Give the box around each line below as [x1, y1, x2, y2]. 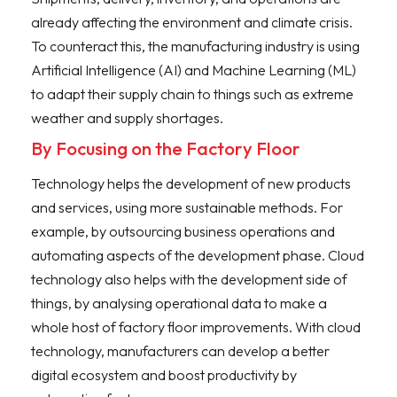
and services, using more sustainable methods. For [31, 198, 343, 216]
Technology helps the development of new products [31, 174, 351, 192]
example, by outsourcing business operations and [31, 222, 335, 240]
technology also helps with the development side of [31, 269, 347, 288]
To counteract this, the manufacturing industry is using [31, 36, 360, 55]
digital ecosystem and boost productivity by [31, 365, 297, 384]
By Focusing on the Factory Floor [31, 136, 300, 160]
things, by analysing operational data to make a [31, 293, 327, 312]
